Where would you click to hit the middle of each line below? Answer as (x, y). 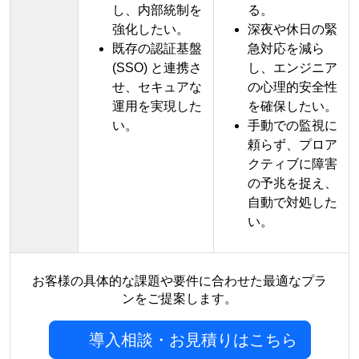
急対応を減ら (286, 48)
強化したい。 (151, 29)
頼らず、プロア (292, 145)
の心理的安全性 (292, 87)
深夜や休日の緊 (292, 29)
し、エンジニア (292, 68)
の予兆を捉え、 (292, 183)
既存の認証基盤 (157, 48)
